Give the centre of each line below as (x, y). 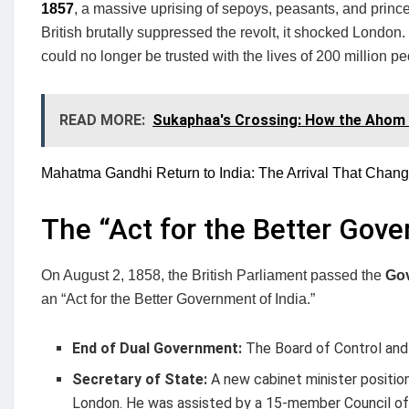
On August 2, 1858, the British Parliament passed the (213, 275)
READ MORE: (102, 121)
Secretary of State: (140, 379)
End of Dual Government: (157, 348)
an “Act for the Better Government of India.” (178, 299)
